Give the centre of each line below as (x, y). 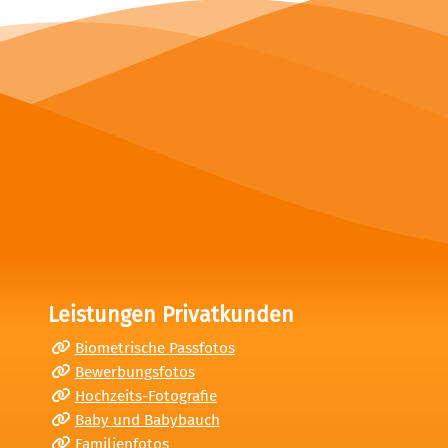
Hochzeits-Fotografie (145, 395)
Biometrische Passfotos (154, 347)
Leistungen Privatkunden (171, 314)
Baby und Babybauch (147, 419)
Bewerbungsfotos (134, 371)
